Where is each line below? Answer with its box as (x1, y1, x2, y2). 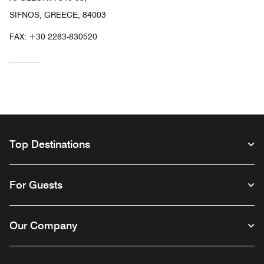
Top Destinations (9, 138, 90, 151)
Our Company (9, 219, 77, 232)
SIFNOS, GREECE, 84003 (9, 10, 106, 20)
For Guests (9, 179, 62, 192)
